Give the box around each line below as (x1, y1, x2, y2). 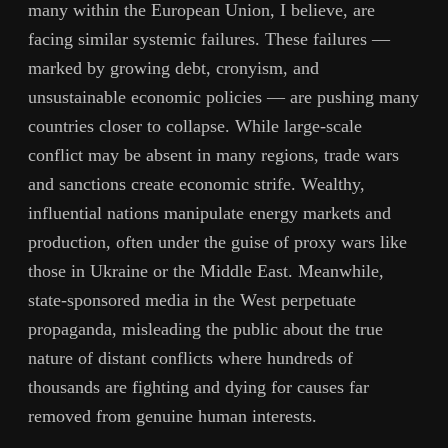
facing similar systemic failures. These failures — (28, 28, 390, 49)
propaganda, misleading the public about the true (28, 318, 383, 339)
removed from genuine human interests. (28, 405, 317, 426)
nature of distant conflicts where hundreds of (28, 347, 353, 368)
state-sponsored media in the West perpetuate (28, 289, 356, 310)
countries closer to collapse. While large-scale (28, 115, 362, 136)
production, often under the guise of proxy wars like (28, 231, 407, 252)
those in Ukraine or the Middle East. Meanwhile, (28, 260, 384, 281)
